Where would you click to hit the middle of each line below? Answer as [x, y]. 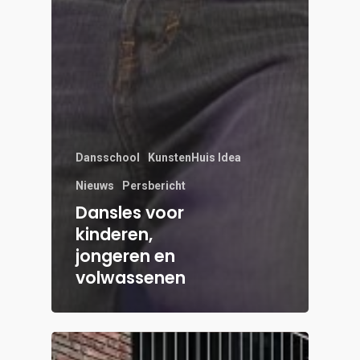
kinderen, [114, 234]
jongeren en [125, 256]
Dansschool [108, 157]
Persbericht [154, 185]
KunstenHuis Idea [194, 157]
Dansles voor [130, 212]
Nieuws [95, 185]
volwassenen [131, 277]
